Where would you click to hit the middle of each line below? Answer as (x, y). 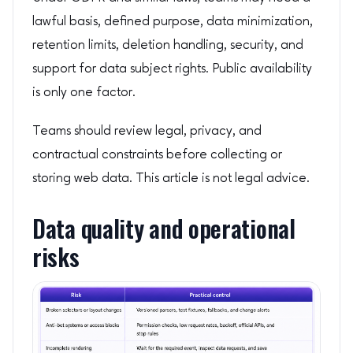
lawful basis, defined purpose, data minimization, (173, 21)
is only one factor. (84, 92)
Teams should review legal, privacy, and (147, 131)
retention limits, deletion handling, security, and (168, 45)
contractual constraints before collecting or (157, 154)
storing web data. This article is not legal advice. (171, 178)
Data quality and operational (164, 229)
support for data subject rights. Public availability (172, 69)
